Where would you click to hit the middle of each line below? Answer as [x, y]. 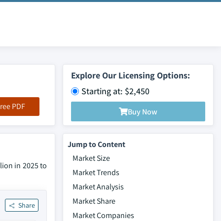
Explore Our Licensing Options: [130, 75]
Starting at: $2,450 [115, 91]
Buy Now [143, 111]
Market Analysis [98, 187]
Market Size [91, 158]
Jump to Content [96, 144]
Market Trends [96, 172]
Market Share [94, 201]
